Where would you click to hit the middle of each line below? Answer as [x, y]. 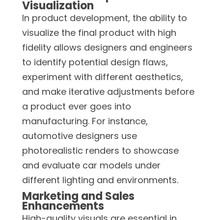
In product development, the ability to [105, 18]
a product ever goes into [77, 106]
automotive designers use [80, 136]
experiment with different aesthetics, [103, 77]
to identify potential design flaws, [95, 62]
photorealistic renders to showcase [100, 150]
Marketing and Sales [78, 196]
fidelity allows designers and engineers [107, 47]
